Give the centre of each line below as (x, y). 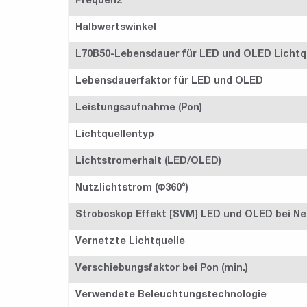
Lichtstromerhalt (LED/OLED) (148, 161)
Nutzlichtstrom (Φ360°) (132, 188)
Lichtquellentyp (115, 135)
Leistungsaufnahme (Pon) (139, 108)
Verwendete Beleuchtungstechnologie (171, 295)
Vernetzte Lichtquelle (130, 242)
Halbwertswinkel (116, 28)
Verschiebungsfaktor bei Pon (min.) (162, 268)
